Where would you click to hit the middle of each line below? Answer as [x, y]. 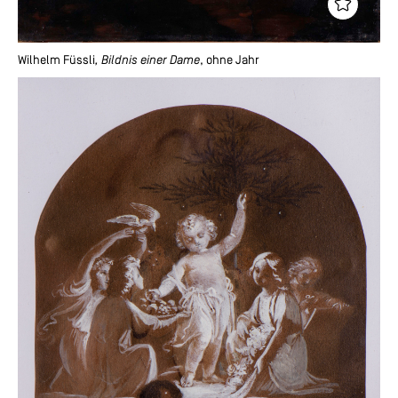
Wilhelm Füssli [56, 60]
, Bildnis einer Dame [147, 60]
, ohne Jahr [230, 60]
